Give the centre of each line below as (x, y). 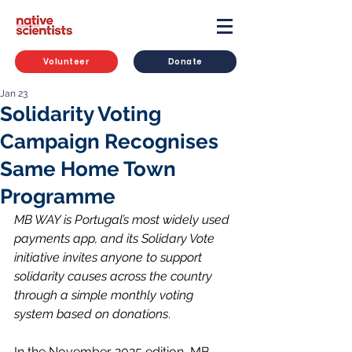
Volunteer (66, 61)
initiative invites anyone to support (110, 257)
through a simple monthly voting (105, 295)
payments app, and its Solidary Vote (116, 238)
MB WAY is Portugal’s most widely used (123, 220)
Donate (185, 61)
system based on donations (91, 314)
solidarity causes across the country (115, 276)
